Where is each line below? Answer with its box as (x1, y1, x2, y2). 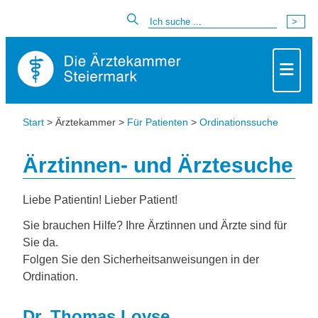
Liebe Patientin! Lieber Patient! (23, 194, 177, 206)
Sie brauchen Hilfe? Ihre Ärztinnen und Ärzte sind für (23, 219, 287, 231)
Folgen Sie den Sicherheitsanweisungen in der (23, 253, 259, 265)
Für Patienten (127, 116, 188, 128)
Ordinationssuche (199, 116, 278, 128)
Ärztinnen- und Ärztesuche (23, 153, 293, 177)
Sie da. (23, 236, 58, 248)
